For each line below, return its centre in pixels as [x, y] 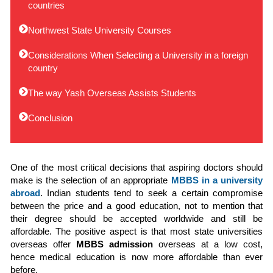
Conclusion [51, 119]
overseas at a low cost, [208, 244]
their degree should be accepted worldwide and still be [136, 218]
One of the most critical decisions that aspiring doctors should [136, 167]
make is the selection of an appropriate [90, 180]
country [43, 69]
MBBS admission [114, 244]
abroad [25, 193]
